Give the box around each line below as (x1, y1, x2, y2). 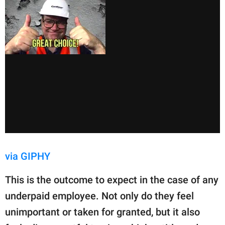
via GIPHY (5, 150, 50, 163)
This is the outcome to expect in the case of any (5, 174, 218, 186)
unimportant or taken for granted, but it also (5, 206, 200, 218)
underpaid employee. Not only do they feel (5, 190, 194, 202)
